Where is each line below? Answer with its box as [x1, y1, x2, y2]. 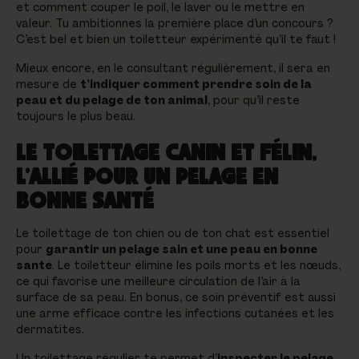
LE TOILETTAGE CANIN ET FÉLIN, [16, 138, 316, 165]
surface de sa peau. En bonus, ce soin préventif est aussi [16, 289, 336, 305]
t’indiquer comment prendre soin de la [80, 76, 312, 91]
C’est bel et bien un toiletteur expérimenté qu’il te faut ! [16, 31, 339, 46]
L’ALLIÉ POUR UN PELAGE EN [16, 162, 278, 189]
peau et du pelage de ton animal [16, 92, 208, 107]
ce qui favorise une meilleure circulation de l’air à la [16, 273, 301, 288]
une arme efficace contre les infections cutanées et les [16, 305, 334, 321]
